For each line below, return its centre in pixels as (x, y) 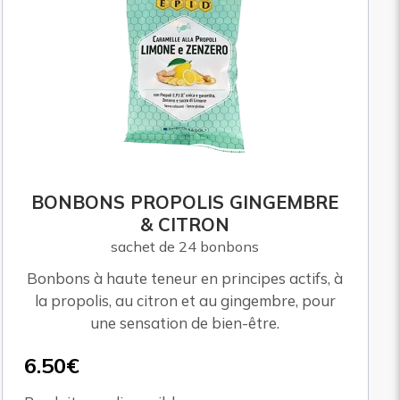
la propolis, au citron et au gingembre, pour (185, 301)
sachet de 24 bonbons (185, 247)
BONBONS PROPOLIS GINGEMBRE (185, 202)
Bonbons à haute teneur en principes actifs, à (185, 279)
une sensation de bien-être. (185, 323)
